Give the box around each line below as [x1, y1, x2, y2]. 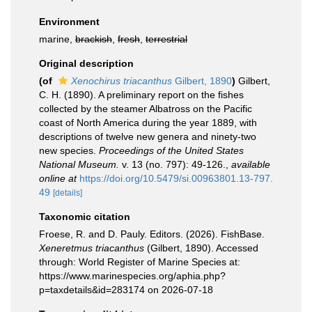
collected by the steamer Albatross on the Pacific [39, 103, 252, 114]
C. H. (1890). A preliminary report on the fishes [39, 89, 244, 100]
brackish [75, 33, 112, 45]
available [231, 159, 270, 170]
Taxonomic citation [39, 211, 130, 222]
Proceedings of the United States [99, 145, 244, 156]
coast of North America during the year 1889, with [39, 117, 257, 128]
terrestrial [146, 33, 187, 45]
